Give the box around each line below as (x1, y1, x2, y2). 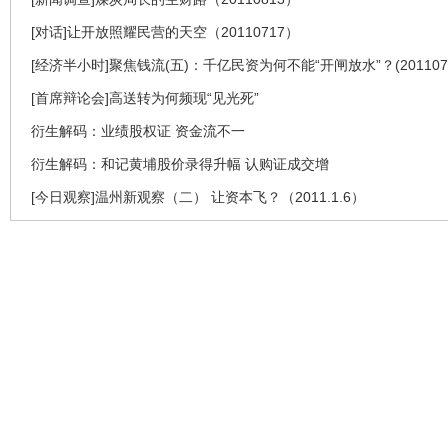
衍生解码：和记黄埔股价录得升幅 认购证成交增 (31, 155, 329, 172)
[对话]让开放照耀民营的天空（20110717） (31, 23, 299, 40)
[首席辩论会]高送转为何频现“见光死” (31, 89, 259, 106)
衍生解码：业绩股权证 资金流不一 (31, 122, 245, 139)
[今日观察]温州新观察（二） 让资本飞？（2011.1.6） (31, 188, 365, 205)
